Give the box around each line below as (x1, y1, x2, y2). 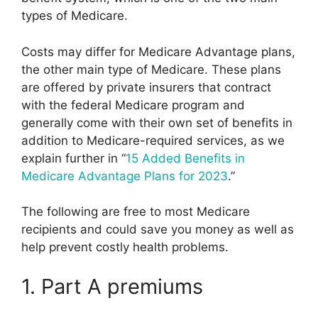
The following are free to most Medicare (21, 204, 250, 219)
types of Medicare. (21, 9, 128, 23)
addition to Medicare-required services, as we (21, 133, 285, 148)
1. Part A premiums (21, 273, 203, 299)
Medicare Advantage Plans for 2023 (21, 168, 228, 183)
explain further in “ (21, 150, 126, 165)
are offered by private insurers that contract (21, 79, 271, 94)
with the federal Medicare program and (21, 97, 245, 112)
